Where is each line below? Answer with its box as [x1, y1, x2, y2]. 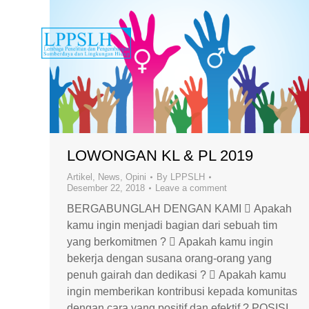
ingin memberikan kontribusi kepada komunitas [67, 286, 297, 297]
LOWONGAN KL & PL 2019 [67, 147, 253, 164]
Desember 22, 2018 [67, 183, 145, 193]
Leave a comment [155, 183, 227, 193]
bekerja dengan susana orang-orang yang [67, 252, 272, 264]
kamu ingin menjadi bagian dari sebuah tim [67, 219, 277, 231]
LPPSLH [170, 172, 205, 182]
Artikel [67, 172, 92, 182]
